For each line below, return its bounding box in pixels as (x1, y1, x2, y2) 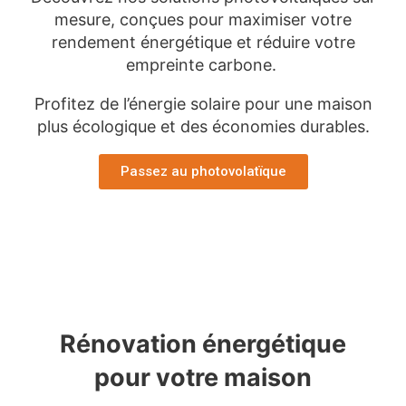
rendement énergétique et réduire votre (51, 32, 355, 52)
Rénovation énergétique (60, 329, 346, 360)
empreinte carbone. (125, 54, 281, 74)
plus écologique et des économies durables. (36, 116, 370, 136)
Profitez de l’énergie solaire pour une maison (34, 93, 372, 113)
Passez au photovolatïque (120, 162, 286, 179)
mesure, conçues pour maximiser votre (54, 9, 352, 29)
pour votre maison (94, 362, 312, 393)
